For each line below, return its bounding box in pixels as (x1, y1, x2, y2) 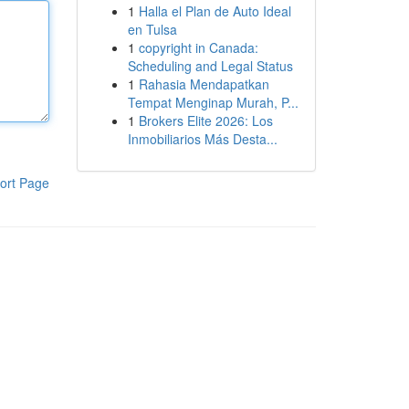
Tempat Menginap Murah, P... (127, 93, 299, 111)
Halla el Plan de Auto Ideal (138, 2, 291, 20)
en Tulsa (127, 20, 177, 38)
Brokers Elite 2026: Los (138, 111, 273, 130)
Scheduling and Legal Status (127, 57, 293, 75)
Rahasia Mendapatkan (138, 75, 269, 93)
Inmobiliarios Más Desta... (127, 130, 278, 148)
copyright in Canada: (138, 38, 258, 57)
